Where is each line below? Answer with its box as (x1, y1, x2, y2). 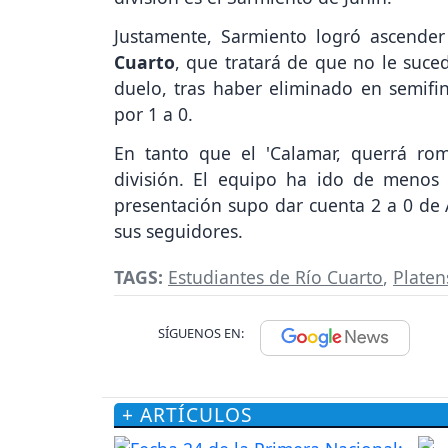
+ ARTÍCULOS (122, 401, 253, 429)
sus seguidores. (114, 218, 243, 243)
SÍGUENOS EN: (158, 324, 244, 343)
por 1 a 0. (114, 101, 193, 126)
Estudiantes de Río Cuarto (168, 265, 383, 290)
